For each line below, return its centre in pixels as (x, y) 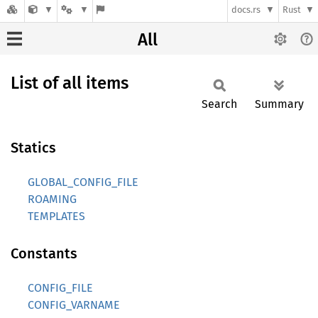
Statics (33, 148)
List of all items (70, 83)
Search (219, 104)
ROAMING (52, 199)
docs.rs (246, 10)
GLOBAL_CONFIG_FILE (83, 182)
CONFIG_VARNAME (74, 305)
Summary (279, 104)
